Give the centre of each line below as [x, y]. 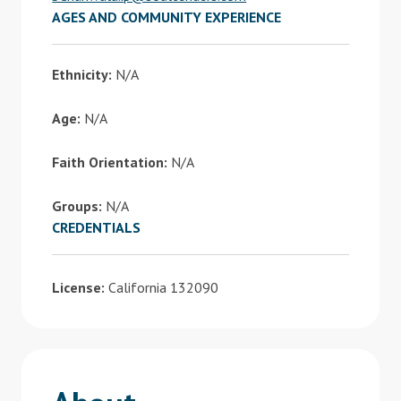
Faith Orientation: [110, 162]
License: [79, 287]
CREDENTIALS [97, 227]
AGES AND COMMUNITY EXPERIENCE [167, 17]
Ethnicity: [82, 74]
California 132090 [162, 287]
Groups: [77, 206]
